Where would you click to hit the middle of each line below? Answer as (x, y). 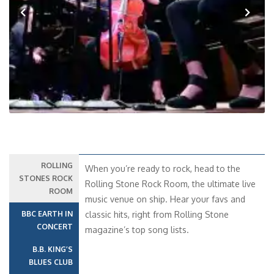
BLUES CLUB (51, 262)
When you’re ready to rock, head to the (163, 168)
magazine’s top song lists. (137, 230)
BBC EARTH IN (47, 214)
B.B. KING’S (53, 249)
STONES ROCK (46, 178)
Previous (33, 28)
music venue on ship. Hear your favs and (165, 199)
